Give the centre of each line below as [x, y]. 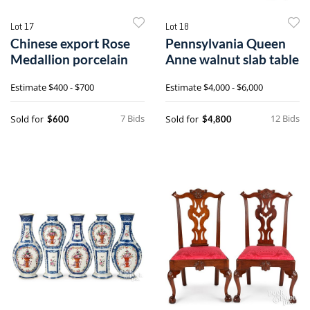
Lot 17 [22, 26]
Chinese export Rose [70, 43]
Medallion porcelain [69, 59]
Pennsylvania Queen [226, 43]
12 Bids [285, 118]
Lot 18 [177, 26]
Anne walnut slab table [232, 59]
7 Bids [133, 118]
